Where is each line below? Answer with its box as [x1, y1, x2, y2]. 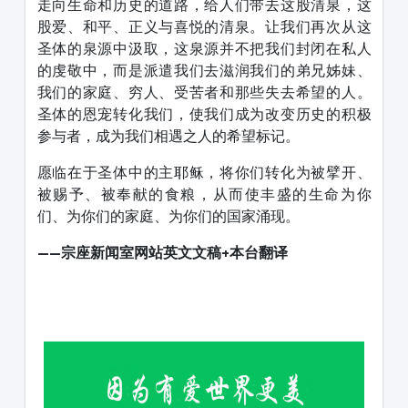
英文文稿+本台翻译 [162, 243, 288, 262]
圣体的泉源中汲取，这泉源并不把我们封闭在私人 [36, 39, 372, 58]
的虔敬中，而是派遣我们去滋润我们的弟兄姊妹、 [36, 61, 372, 80]
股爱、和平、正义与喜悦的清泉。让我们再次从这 [36, 17, 372, 36]
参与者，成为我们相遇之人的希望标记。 [36, 127, 300, 146]
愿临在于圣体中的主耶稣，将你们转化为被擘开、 [36, 163, 372, 182]
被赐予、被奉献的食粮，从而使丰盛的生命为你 [36, 185, 372, 204]
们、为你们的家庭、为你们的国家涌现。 [36, 207, 300, 226]
